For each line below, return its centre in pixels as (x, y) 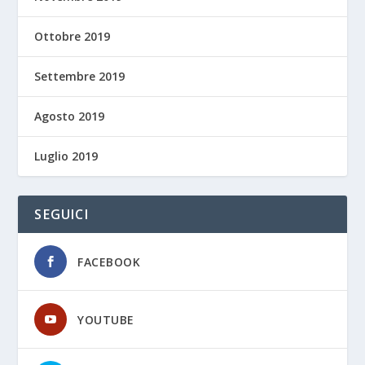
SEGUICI (62, 215)
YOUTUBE (106, 320)
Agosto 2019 (70, 117)
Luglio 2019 (66, 156)
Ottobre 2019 (73, 37)
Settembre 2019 (80, 77)
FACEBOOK (109, 262)
